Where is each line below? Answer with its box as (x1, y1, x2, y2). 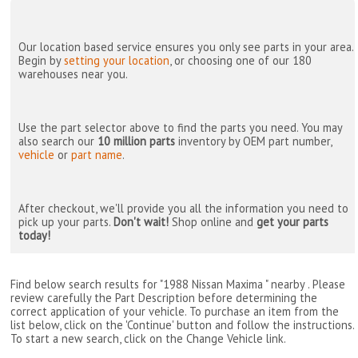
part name (71, 147, 123, 163)
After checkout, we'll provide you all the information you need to (18, 201, 349, 217)
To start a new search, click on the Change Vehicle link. (10, 330, 287, 346)
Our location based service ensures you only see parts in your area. (18, 39, 354, 55)
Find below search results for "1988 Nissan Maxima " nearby (10, 276, 308, 292)
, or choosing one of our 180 (169, 53, 312, 69)
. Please (308, 276, 346, 292)
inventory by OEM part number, (175, 133, 332, 149)
